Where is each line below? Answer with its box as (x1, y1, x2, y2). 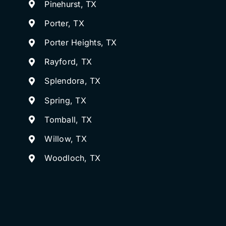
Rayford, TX (44, 56, 92, 67)
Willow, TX (44, 133, 87, 144)
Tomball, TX (44, 114, 92, 125)
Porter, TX (44, 18, 84, 28)
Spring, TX (44, 95, 86, 105)
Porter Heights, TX (44, 37, 117, 47)
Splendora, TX (44, 76, 101, 86)
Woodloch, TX (44, 153, 101, 163)
